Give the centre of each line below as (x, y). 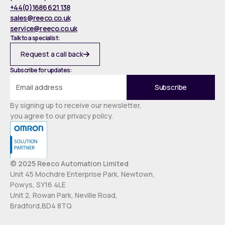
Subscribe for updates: (41, 70)
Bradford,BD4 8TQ (41, 205)
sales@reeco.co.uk (40, 18)
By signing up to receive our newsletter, (78, 105)
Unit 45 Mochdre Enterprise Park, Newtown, (82, 174)
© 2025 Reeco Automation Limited (69, 163)
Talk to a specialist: (35, 38)
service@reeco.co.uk (44, 28)
